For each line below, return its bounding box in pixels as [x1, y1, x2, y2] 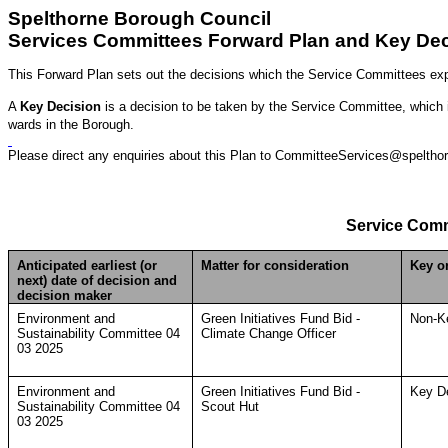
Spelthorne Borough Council [8, 8, 296, 29]
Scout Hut [200, 399, 259, 414]
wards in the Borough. [8, 117, 134, 132]
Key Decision [20, 99, 101, 114]
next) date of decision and [16, 273, 177, 288]
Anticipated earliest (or [16, 258, 157, 273]
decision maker [16, 288, 112, 303]
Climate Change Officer [200, 326, 336, 341]
